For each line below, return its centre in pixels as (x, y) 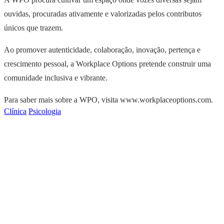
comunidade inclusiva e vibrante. (56, 78)
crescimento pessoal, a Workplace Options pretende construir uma (107, 64)
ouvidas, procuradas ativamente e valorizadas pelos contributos (103, 14)
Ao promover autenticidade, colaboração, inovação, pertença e (102, 50)
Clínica (15, 111)
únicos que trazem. (33, 28)
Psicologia (45, 111)
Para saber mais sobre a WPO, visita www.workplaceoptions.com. (108, 100)
